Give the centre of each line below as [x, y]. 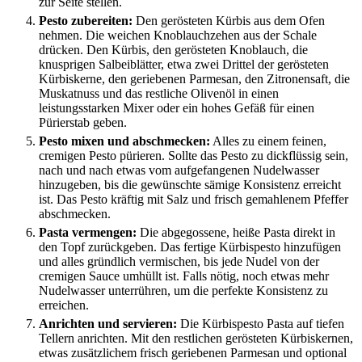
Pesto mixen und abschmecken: [124, 141]
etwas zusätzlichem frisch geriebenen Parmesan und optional [193, 353]
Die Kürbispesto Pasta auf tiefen [261, 324]
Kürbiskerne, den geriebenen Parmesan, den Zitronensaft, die [194, 79]
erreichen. [64, 305]
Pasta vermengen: [88, 233]
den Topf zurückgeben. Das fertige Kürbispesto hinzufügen [190, 247]
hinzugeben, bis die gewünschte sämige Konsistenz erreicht [190, 185]
